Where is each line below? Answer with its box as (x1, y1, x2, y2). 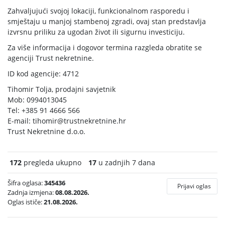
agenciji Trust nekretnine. (8, 53, 94, 63)
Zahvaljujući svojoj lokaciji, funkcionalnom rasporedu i (8, 6, 189, 16)
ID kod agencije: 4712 (8, 69, 79, 78)
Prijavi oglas (177, 182, 211, 190)
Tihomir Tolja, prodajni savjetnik (8, 84, 116, 94)
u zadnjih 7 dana (96, 158, 155, 167)
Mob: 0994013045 (8, 95, 67, 104)
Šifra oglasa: (8, 178, 44, 187)
